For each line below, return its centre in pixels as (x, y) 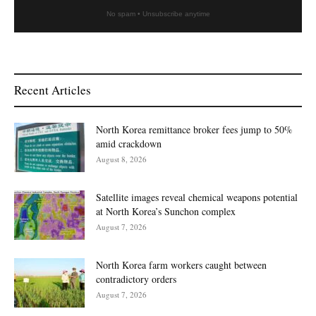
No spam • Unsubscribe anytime (158, 13)
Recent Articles (53, 90)
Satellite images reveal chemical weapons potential (197, 197)
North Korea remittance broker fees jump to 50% (194, 129)
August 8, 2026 (121, 159)
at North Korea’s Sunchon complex (166, 211)
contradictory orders (136, 279)
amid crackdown (129, 143)
